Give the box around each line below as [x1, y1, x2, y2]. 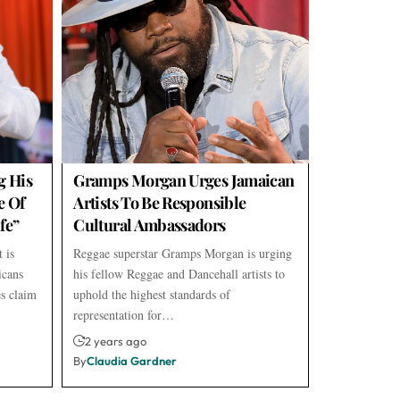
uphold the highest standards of [73, 285, 231, 303]
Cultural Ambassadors [73, 213, 226, 236]
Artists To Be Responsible [73, 191, 246, 213]
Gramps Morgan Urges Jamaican [73, 169, 295, 191]
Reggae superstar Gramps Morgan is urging [73, 244, 293, 262]
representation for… [73, 305, 175, 323]
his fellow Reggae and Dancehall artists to [73, 264, 286, 282]
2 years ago [85, 333, 147, 348]
